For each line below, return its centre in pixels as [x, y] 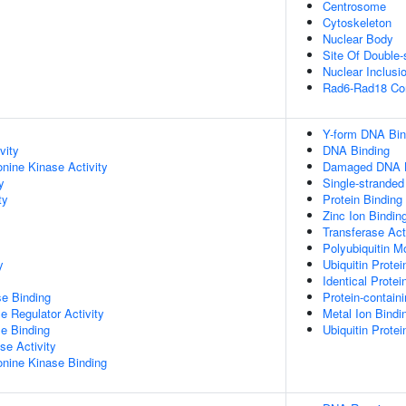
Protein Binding [362, 199]
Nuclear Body [358, 39]
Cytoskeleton [357, 22]
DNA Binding [356, 150]
